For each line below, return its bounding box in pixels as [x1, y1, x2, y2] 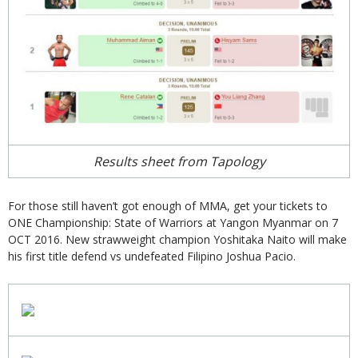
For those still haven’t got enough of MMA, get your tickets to [8, 197, 328, 213]
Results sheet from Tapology [93, 152, 265, 170]
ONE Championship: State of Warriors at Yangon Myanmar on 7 [8, 214, 338, 230]
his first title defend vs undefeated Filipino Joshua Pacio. [8, 248, 296, 264]
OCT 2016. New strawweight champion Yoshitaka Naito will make [8, 231, 347, 247]
